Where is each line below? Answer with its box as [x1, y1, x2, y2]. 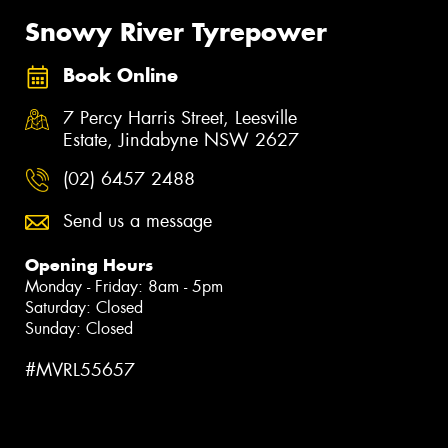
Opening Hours [25, 253, 153, 276]
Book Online [63, 64, 178, 88]
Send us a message [63, 208, 212, 233]
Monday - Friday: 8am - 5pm [25, 275, 223, 297]
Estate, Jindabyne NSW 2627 [63, 127, 299, 152]
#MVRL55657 [25, 357, 135, 382]
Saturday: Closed [25, 296, 143, 318]
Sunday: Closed [25, 317, 133, 339]
